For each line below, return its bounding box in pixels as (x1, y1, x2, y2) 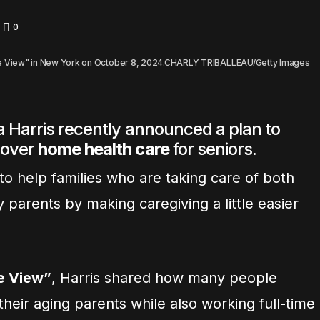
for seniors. (169, 139, 257, 159)
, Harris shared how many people (51, 269, 277, 286)
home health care (38, 139, 169, 159)
